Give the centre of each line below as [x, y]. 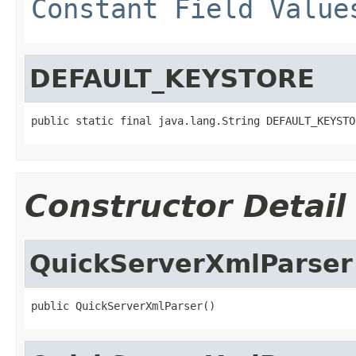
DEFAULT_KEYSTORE [172, 78]
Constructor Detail [185, 206]
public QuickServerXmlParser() [123, 306]
